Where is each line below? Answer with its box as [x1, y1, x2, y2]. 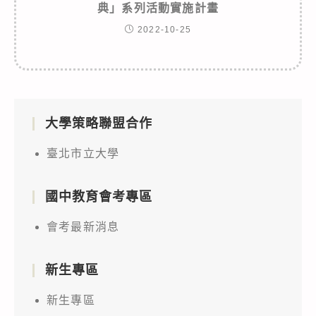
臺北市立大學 [47, 147, 120, 159]
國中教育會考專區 [45, 189, 152, 204]
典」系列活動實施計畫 [97, 1, 219, 14]
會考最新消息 [47, 220, 120, 233]
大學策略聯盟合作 [45, 116, 152, 130]
